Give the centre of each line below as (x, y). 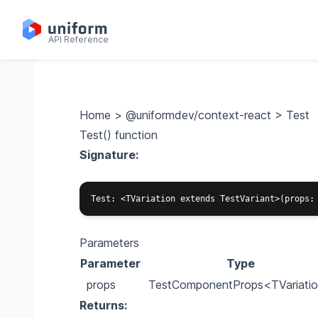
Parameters (109, 243)
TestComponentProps (206, 285)
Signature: (109, 155)
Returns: (103, 305)
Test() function (119, 135)
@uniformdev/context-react (198, 115)
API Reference (78, 39)
